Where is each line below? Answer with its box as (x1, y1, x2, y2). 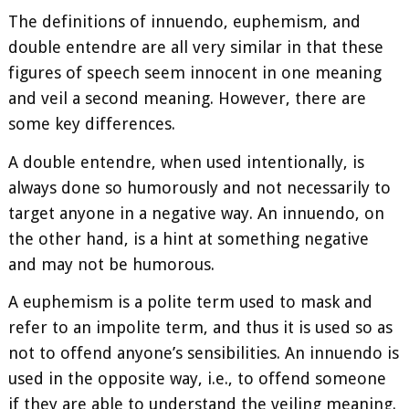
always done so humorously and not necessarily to (8, 177, 391, 197)
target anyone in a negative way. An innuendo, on (8, 203, 384, 223)
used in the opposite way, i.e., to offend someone (8, 369, 386, 389)
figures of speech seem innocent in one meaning (8, 63, 382, 83)
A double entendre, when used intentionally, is (8, 152, 364, 172)
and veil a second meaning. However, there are (8, 89, 366, 109)
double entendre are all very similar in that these (8, 37, 383, 58)
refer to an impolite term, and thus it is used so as (8, 318, 393, 338)
